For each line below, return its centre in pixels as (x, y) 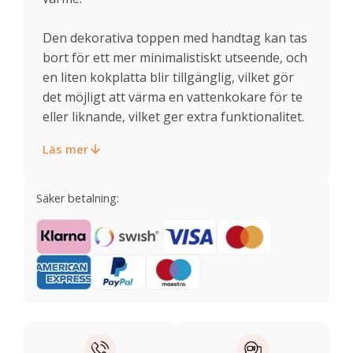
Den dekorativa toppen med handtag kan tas (175, 37)
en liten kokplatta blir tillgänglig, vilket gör (168, 77)
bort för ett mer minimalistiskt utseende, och (175, 57)
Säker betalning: (78, 198)
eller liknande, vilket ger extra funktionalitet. (173, 116)
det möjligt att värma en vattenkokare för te (173, 97)
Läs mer (65, 149)
